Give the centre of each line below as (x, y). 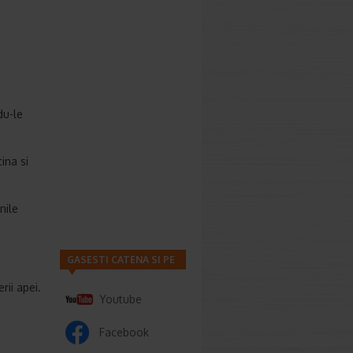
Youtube (121, 299)
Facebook (124, 332)
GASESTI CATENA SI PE (121, 260)
